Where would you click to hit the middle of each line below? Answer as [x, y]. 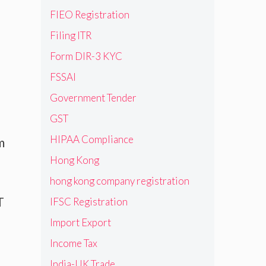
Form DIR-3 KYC [86, 56]
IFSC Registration [88, 201]
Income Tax [73, 243]
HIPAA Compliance [91, 139]
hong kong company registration [119, 180]
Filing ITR [70, 35]
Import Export [80, 222]
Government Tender [93, 97]
